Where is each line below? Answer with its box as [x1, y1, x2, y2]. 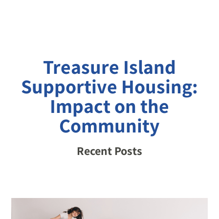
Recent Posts [77, 142, 142, 158]
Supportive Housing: [21, 73, 198, 99]
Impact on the [50, 92, 169, 118]
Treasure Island [43, 53, 176, 79]
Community [59, 112, 160, 138]
